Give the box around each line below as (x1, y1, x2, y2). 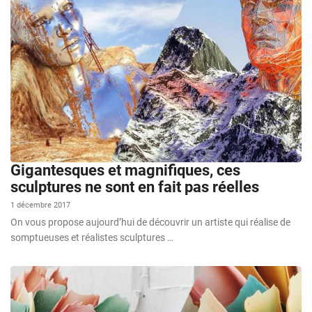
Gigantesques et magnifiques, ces (10, 161, 240, 179)
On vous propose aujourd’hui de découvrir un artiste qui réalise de (10, 216, 290, 228)
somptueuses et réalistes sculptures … (10, 231, 173, 243)
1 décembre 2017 (10, 200, 70, 210)
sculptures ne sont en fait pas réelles (10, 178, 259, 196)
